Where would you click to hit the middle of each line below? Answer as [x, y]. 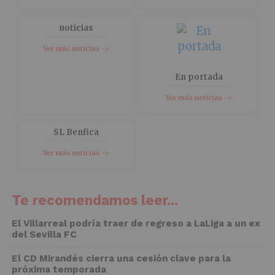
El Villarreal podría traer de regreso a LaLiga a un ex [136, 223]
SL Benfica [76, 132]
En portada [199, 77]
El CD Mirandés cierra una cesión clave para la [121, 258]
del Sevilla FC [44, 234]
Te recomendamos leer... [95, 200]
